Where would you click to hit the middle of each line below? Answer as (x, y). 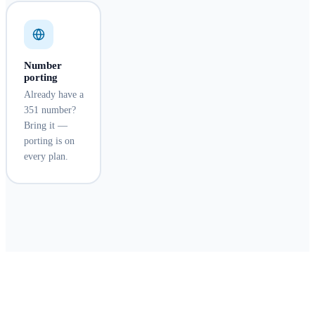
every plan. (46, 157)
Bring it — (45, 126)
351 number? (50, 110)
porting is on (49, 141)
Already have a (53, 95)
